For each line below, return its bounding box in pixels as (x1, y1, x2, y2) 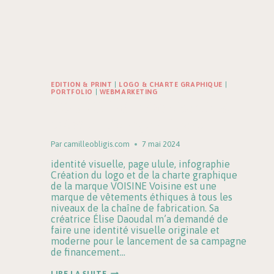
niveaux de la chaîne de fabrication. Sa (51, 202, 219, 213)
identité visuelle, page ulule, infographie (51, 158, 230, 169)
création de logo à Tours (51, 114, 203, 133)
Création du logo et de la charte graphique (51, 169, 237, 180)
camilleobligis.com (64, 139, 130, 149)
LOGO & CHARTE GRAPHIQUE (119, 81, 223, 89)
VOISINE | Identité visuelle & (51, 97, 230, 116)
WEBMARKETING (99, 88, 158, 96)
